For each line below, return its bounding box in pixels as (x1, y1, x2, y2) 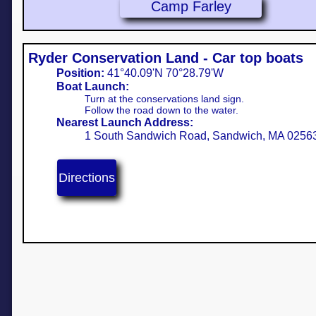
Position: (56, 67, 104, 79)
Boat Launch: (56, 80, 129, 92)
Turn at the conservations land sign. (85, 93, 244, 104)
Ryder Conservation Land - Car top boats (28, 50, 303, 66)
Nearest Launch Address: (56, 116, 193, 128)
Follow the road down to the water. (85, 104, 238, 116)
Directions (59, 170, 115, 185)
